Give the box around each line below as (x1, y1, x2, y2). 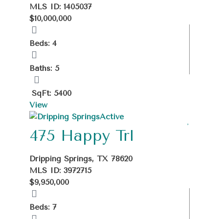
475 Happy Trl (29, 126, 134, 145)
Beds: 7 (29, 202, 57, 212)
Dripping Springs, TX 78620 (29, 153, 132, 163)
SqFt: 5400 (32, 88, 71, 98)
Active (100, 111, 124, 121)
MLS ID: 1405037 (29, 1, 92, 11)
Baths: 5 (29, 63, 59, 73)
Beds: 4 (29, 38, 57, 48)
